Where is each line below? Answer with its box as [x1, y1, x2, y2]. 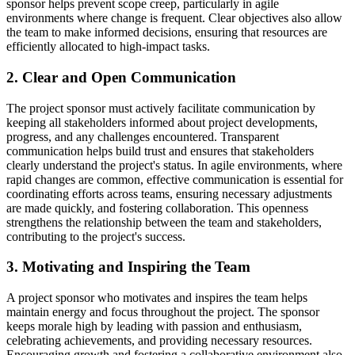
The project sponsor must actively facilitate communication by [6, 101, 315, 115]
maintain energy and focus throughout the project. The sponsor [6, 305, 319, 319]
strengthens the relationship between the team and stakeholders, [6, 215, 322, 229]
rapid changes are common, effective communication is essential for [6, 172, 343, 186]
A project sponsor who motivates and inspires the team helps [6, 291, 307, 305]
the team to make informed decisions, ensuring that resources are [6, 25, 327, 40]
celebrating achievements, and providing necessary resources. [6, 334, 312, 348]
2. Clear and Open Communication [6, 68, 236, 86]
